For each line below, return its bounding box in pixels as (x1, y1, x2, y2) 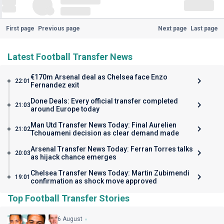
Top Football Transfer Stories (7, 193, 129, 203)
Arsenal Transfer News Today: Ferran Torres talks (30, 145, 193, 153)
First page (5, 25, 34, 32)
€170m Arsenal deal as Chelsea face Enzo (30, 73, 167, 81)
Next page (158, 25, 187, 32)
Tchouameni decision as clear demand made (30, 129, 179, 137)
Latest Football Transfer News (7, 51, 132, 62)
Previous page (37, 25, 80, 32)
